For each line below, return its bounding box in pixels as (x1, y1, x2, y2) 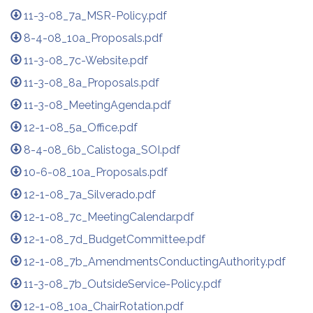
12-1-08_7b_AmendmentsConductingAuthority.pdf (24, 254, 286, 268)
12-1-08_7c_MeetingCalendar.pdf (24, 210, 195, 224)
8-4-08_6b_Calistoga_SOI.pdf (24, 143, 181, 156)
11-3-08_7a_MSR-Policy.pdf (24, 8, 168, 22)
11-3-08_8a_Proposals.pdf (24, 75, 160, 89)
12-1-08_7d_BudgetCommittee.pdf (24, 232, 206, 246)
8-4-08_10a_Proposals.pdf (24, 31, 163, 45)
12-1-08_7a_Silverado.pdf (24, 187, 156, 201)
